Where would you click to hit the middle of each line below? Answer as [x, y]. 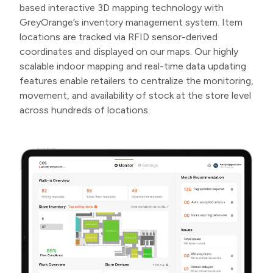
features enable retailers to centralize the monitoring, [136, 81]
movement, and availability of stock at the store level [135, 96]
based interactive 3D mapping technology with [122, 8]
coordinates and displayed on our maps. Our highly [129, 52]
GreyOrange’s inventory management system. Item [131, 23]
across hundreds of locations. [85, 110]
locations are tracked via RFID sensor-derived [119, 37]
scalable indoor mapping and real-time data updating [133, 66]
